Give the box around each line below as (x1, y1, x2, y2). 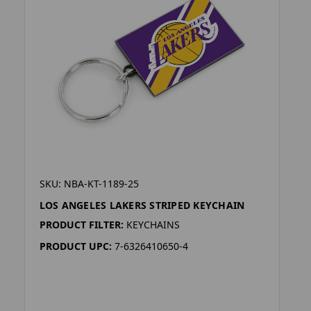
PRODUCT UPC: (39, 239, 112, 253)
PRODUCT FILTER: (39, 218, 124, 232)
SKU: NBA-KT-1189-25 (39, 177, 139, 191)
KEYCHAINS (126, 218, 180, 232)
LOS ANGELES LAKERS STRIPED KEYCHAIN (39, 199, 245, 212)
